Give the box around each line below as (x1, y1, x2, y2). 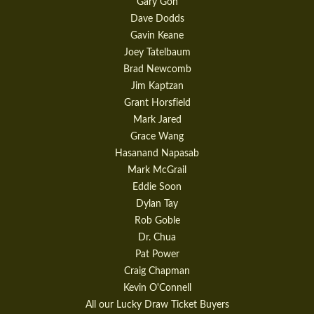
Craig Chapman (124, 266, 190, 277)
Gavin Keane (130, 30, 184, 41)
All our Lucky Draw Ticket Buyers (85, 299, 229, 310)
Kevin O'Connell (123, 282, 191, 294)
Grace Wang (130, 131, 184, 142)
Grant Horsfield (123, 97, 191, 109)
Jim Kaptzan (130, 81, 184, 92)
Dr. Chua (138, 232, 176, 243)
